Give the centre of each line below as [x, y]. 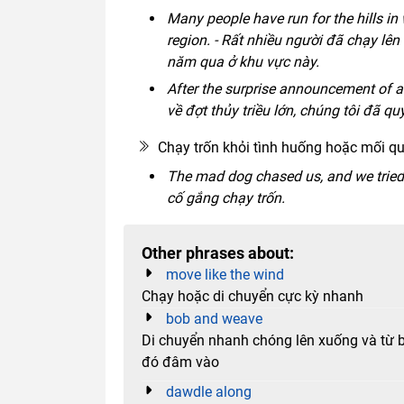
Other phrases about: [218, 253]
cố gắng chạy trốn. [225, 197]
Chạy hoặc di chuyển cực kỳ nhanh [252, 296]
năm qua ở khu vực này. [243, 61]
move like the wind [225, 274]
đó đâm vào [180, 362]
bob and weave [214, 318]
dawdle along [209, 391]
